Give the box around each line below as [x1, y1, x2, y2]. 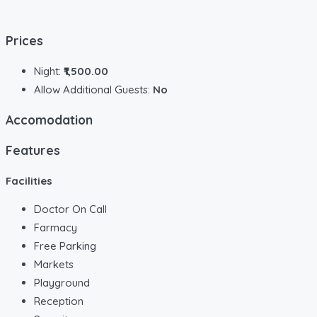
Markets [34, 257, 74, 271]
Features [6, 142, 60, 158]
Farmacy [34, 220, 77, 234]
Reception [34, 294, 83, 308]
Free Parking [34, 238, 96, 253]
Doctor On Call [34, 202, 107, 216]
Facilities [6, 173, 52, 188]
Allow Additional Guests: [34, 82, 153, 96]
